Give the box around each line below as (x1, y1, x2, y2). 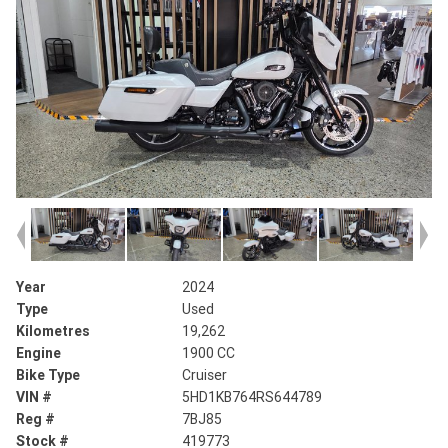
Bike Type (16, 365, 80, 384)
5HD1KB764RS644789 (182, 387, 323, 406)
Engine (16, 343, 61, 362)
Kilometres (16, 321, 90, 340)
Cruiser (182, 365, 228, 384)
